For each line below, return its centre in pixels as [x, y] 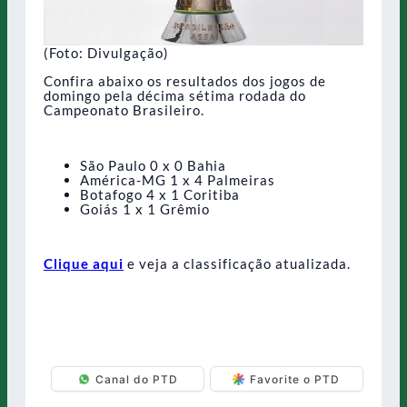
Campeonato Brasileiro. [124, 109]
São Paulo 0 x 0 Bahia [153, 165]
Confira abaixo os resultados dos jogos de [185, 80]
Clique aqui [84, 264]
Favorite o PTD [295, 379]
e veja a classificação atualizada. [237, 264]
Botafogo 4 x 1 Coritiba [160, 194]
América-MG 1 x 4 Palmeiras [178, 179]
